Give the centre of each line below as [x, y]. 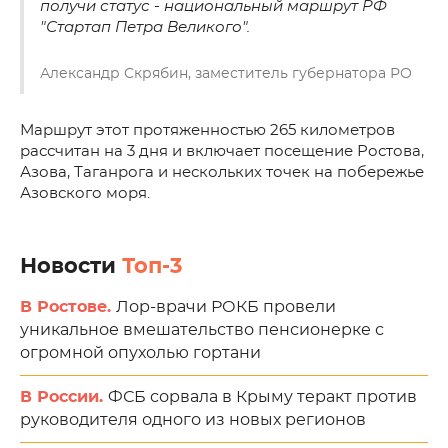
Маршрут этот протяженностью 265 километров [207, 130]
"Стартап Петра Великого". [145, 27]
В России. [64, 397]
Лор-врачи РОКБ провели [226, 307]
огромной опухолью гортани [140, 353]
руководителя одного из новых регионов [193, 420]
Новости [71, 266]
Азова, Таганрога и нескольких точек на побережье [222, 172]
